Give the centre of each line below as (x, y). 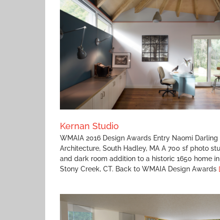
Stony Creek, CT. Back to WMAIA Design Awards (139, 169)
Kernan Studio (89, 126)
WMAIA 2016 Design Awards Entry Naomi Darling (139, 138)
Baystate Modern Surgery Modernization (156, 44)
